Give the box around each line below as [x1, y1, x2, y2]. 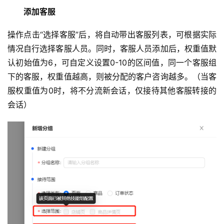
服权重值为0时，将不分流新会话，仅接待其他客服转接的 [7, 85, 216, 95]
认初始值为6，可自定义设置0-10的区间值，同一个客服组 [7, 57, 216, 67]
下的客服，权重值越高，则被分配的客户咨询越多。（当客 [7, 71, 216, 81]
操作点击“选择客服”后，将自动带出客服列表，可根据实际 [7, 29, 216, 39]
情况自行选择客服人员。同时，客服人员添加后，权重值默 [7, 43, 216, 53]
